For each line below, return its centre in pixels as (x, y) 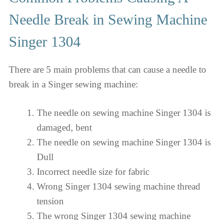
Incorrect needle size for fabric (93, 172)
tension (50, 201)
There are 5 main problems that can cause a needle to (108, 69)
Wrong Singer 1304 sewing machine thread (119, 186)
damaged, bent (64, 127)
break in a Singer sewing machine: (73, 84)
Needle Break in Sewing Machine (108, 19)
